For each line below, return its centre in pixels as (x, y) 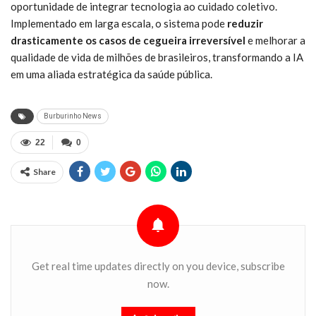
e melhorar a (275, 40)
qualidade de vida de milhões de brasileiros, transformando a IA (157, 57)
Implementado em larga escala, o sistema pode (119, 23)
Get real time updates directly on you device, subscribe (158, 266)
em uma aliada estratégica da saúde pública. (111, 74)
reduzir (245, 23)
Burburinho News (73, 116)
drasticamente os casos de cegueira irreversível (128, 40)
